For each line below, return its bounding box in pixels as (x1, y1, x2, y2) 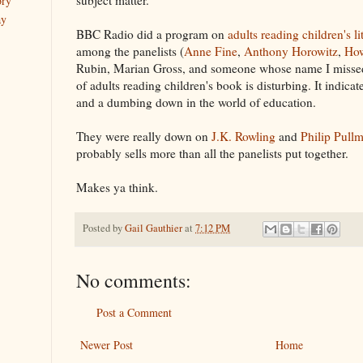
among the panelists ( (76, 42, 184, 59)
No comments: (76, 267, 191, 293)
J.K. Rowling (211, 127, 275, 144)
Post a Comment (96, 304, 172, 320)
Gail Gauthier (125, 220, 182, 235)
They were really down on (76, 127, 211, 144)
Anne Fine (184, 42, 237, 59)
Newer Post (80, 336, 133, 352)
